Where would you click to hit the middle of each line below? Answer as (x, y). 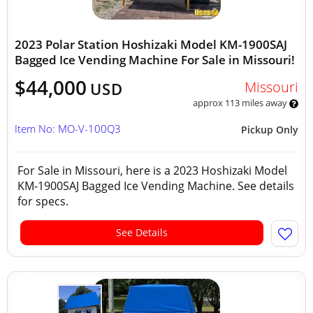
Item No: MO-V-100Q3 (68, 129)
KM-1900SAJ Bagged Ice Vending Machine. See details (156, 186)
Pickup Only (270, 130)
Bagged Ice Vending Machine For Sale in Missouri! (155, 60)
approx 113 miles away (241, 103)
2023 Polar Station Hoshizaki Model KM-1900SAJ (151, 44)
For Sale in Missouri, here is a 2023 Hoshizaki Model (152, 170)
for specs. (44, 201)
